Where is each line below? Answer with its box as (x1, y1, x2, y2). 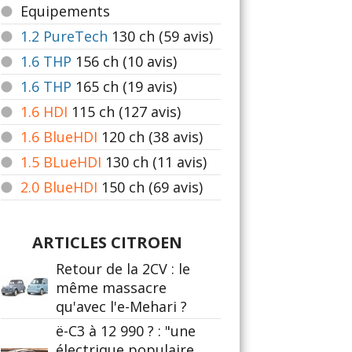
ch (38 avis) (129, 127, 203, 146)
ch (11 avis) (133, 152, 207, 171)
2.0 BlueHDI (20, 178, 97, 196)
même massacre (56, 278, 167, 297)
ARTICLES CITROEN (31, 232, 182, 253)
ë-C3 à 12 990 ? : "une (56, 321, 196, 340)
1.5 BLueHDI (20, 152, 101, 171)
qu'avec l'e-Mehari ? (56, 297, 187, 316)
